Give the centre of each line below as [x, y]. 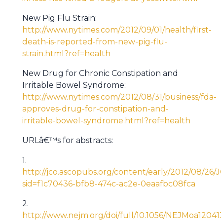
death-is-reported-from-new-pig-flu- [95, 42]
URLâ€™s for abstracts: [68, 140]
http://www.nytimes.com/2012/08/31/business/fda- [119, 97]
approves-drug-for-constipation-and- [95, 109]
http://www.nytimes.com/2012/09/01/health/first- [117, 30]
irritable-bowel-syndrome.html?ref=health [106, 121]
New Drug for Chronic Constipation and [100, 73]
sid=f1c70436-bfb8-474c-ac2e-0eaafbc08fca [109, 184]
